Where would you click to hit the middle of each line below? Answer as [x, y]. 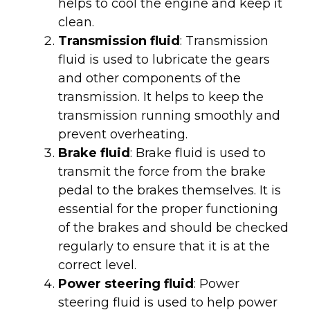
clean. [76, 22]
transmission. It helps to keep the [161, 97]
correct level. [97, 265]
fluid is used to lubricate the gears [164, 59]
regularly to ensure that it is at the [164, 246]
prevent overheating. [123, 134]
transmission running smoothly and [169, 115]
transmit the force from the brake [162, 171]
